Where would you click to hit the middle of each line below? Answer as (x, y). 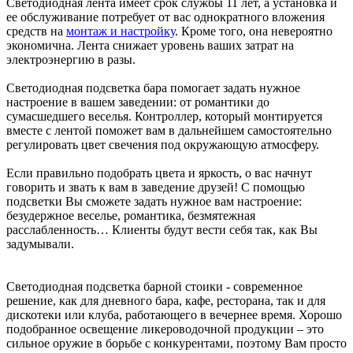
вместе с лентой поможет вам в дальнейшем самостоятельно (169, 130)
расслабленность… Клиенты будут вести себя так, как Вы (162, 229)
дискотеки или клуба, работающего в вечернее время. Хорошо (174, 314)
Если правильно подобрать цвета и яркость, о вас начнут (159, 173)
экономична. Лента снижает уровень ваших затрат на (150, 45)
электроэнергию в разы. (71, 59)
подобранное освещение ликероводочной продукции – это (165, 329)
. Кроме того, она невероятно (254, 31)
